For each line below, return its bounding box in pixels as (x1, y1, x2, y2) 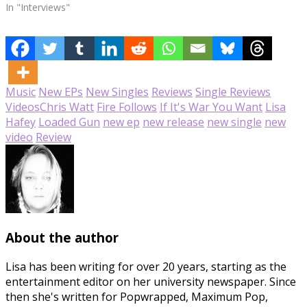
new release (143, 114, 204, 130)
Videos (5, 99, 40, 114)
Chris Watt (40, 99, 94, 114)
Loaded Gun (38, 114, 100, 130)
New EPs (38, 84, 83, 99)
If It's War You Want (160, 99, 262, 114)
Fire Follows (97, 99, 157, 114)
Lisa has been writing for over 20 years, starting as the (5, 259, 286, 275)
